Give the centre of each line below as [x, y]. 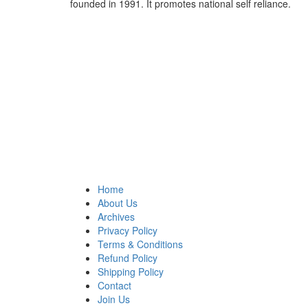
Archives [116, 217]
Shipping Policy [131, 272]
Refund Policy [128, 258]
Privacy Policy [128, 231]
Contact [114, 286]
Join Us [114, 299]
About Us [118, 203]
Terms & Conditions [140, 244]
